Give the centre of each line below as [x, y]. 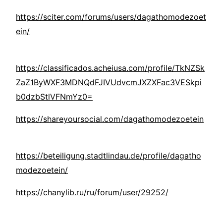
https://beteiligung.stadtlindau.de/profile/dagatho [109, 156]
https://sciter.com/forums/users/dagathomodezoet [111, 17]
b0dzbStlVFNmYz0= [54, 97]
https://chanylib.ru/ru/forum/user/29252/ [92, 193]
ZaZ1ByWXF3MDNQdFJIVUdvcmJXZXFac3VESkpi [109, 83]
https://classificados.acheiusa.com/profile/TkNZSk [110, 68]
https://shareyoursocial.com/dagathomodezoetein [110, 119]
